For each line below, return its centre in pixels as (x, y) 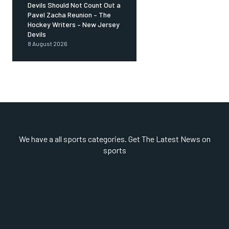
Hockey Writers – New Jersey (74, 25)
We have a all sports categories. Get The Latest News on (114, 139)
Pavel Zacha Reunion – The (69, 15)
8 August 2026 (48, 44)
